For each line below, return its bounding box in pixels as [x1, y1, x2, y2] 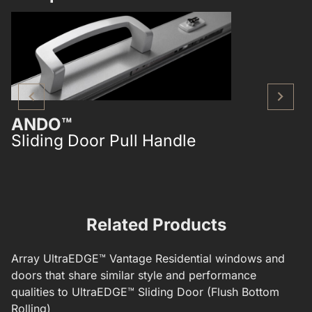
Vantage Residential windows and [109, 251, 285, 265]
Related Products [86, 214, 226, 235]
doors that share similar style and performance [11, 267, 256, 282]
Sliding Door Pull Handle [11, 130, 196, 150]
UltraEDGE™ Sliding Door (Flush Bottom [72, 284, 279, 299]
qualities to [11, 284, 72, 299]
